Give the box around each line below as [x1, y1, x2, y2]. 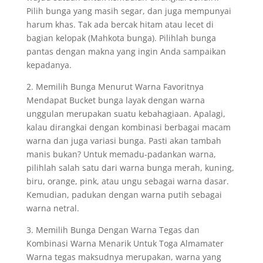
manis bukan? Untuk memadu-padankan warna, [26, 149, 216, 160]
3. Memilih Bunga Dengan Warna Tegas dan [26, 224, 200, 235]
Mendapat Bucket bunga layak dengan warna [26, 95, 205, 106]
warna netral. [26, 203, 79, 214]
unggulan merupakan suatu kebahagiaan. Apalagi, [26, 108, 225, 119]
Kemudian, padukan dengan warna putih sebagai [26, 189, 222, 200]
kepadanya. [26, 59, 72, 70]
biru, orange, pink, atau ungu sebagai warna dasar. [26, 176, 229, 187]
